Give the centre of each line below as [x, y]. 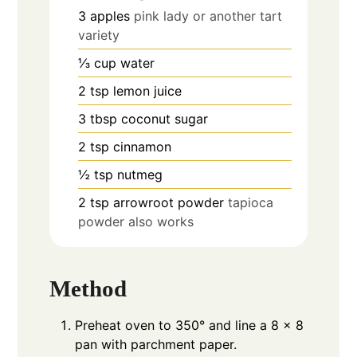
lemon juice [148, 90]
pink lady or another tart [208, 16]
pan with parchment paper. [156, 345]
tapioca [251, 202]
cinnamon [143, 146]
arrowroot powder [169, 202]
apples [110, 16]
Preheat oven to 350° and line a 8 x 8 [190, 326]
